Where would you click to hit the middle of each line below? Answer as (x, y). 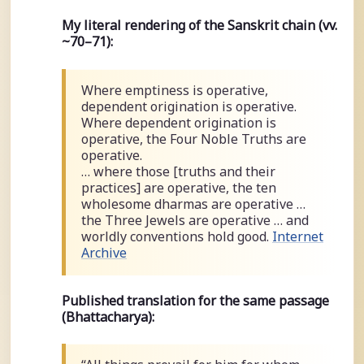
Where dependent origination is (178, 122)
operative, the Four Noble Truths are (193, 139)
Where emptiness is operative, (174, 90)
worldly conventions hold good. (176, 236)
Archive (104, 252)
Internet (297, 236)
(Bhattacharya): (108, 316)
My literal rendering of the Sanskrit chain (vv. (199, 26)
